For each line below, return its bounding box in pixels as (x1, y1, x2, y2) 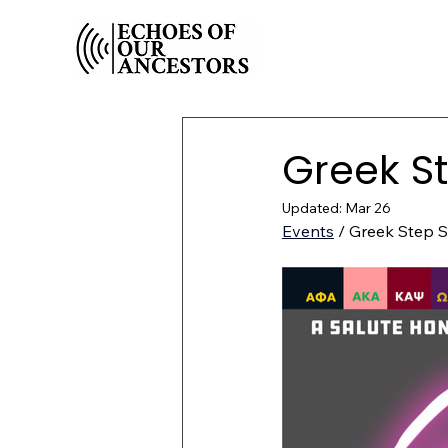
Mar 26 (345, 199, 391, 217)
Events (282, 221, 334, 241)
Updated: (282, 199, 345, 217)
